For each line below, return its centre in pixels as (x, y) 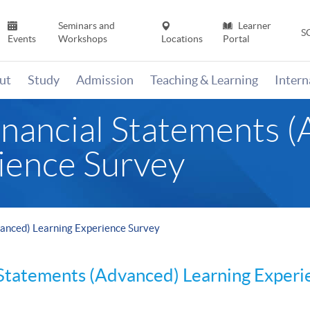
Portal (236, 39)
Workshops (82, 39)
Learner (253, 26)
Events (22, 39)
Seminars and (86, 26)
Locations (182, 39)
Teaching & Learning (204, 80)
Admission (105, 80)
